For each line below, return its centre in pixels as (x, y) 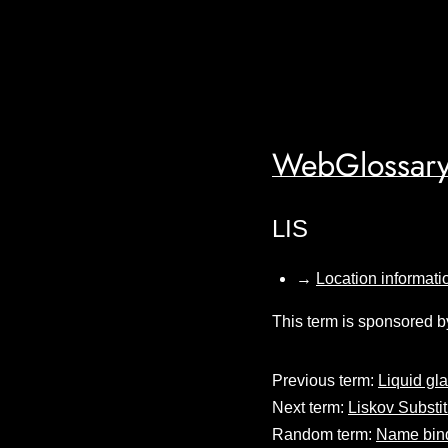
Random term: (324, 434)
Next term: (310, 407)
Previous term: (325, 380)
